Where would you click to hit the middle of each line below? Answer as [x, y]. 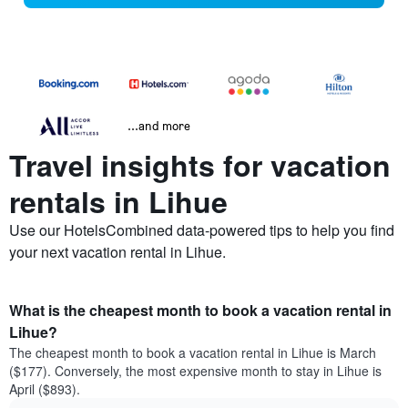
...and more [159, 126]
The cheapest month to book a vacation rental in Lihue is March [193, 353]
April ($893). [45, 389]
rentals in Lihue [118, 202]
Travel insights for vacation [200, 165]
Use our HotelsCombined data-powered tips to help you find [202, 230]
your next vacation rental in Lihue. [117, 252]
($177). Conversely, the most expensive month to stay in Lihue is [195, 371]
